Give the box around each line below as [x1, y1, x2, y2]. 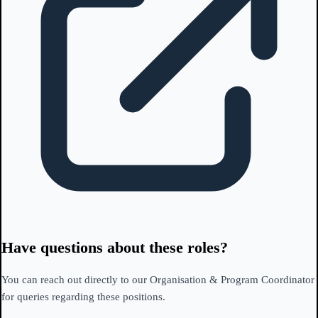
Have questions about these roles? [1, 238, 228, 257]
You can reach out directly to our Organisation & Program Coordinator [1, 274, 314, 286]
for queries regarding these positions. [1, 291, 165, 303]
